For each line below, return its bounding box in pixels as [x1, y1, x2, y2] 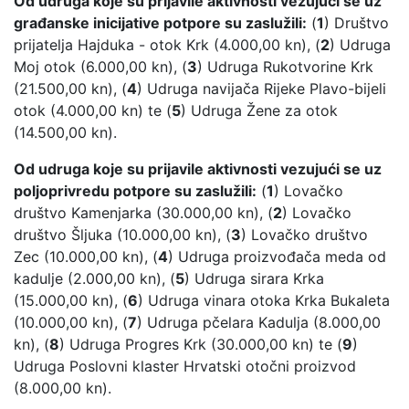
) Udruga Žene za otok [181, 101, 338, 121]
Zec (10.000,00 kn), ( [14, 247, 158, 267]
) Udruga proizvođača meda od [168, 247, 386, 267]
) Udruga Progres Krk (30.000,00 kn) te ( [59, 335, 342, 354]
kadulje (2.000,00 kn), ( [14, 269, 175, 288]
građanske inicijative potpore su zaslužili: [14, 14, 307, 33]
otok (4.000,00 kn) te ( [14, 101, 172, 121]
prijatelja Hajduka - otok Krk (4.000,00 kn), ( [14, 36, 320, 55]
